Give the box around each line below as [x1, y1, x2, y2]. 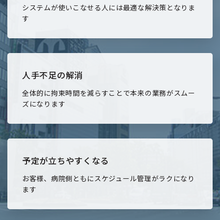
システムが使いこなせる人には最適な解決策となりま [22, 2, 195, 13]
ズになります [22, 99, 66, 109]
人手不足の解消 [22, 69, 83, 82]
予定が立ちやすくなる [22, 154, 109, 167]
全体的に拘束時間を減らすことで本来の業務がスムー [22, 88, 195, 98]
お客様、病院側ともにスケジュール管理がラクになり [22, 173, 195, 184]
